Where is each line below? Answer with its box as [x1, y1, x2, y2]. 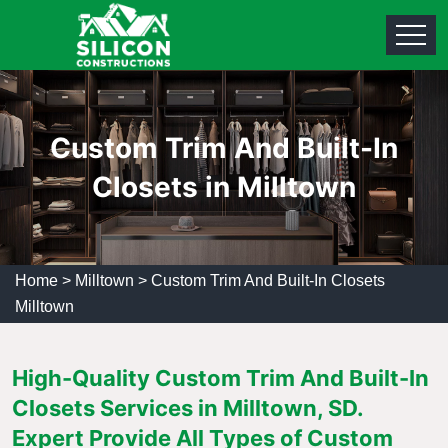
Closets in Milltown [92, 169, 356, 204]
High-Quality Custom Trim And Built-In [12, 365, 429, 391]
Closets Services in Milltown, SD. [12, 395, 363, 421]
